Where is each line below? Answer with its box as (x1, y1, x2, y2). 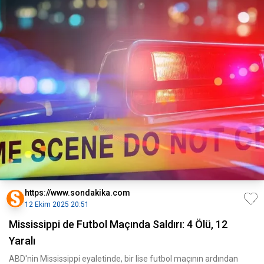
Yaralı (9, 235, 35, 247)
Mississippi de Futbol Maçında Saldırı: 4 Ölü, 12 (9, 218, 227, 231)
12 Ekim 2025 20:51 (25, 200, 89, 209)
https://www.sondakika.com (25, 188, 130, 198)
